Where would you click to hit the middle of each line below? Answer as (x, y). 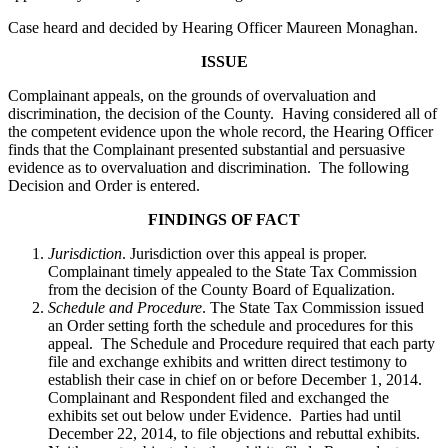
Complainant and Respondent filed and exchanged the (218, 398)
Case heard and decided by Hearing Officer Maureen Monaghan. (213, 28)
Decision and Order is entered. (104, 186)
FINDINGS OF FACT (224, 220)
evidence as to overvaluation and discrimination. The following (208, 168)
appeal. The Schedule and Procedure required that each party (241, 344)
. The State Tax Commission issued (313, 308)
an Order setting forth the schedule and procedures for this (230, 326)
